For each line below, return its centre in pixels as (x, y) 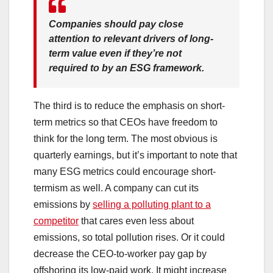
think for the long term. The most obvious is (126, 139)
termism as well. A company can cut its (116, 188)
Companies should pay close (116, 24)
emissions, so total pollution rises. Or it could (129, 238)
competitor (56, 221)
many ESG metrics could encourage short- (125, 172)
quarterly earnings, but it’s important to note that (135, 155)
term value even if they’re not (115, 54)
